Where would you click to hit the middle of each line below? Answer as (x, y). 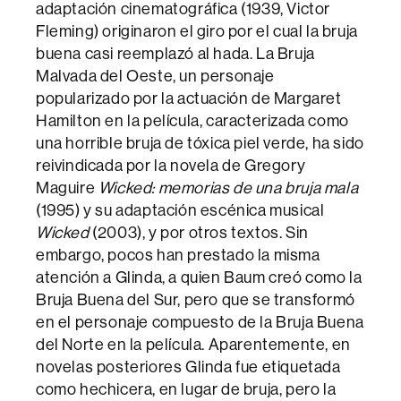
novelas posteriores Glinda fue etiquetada (188, 367)
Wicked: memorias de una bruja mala (228, 188)
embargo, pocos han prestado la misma (178, 255)
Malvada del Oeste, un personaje (155, 76)
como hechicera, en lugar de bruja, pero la (186, 389)
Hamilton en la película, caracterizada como (192, 121)
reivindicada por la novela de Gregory (171, 166)
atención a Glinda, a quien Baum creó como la (199, 277)
